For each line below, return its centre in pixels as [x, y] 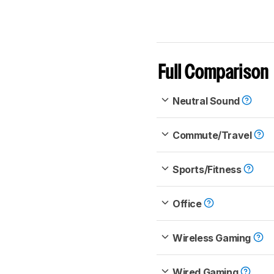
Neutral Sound [207, 101]
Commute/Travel [213, 135]
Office [188, 204]
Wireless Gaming [213, 238]
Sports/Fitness [208, 170]
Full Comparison [214, 73]
